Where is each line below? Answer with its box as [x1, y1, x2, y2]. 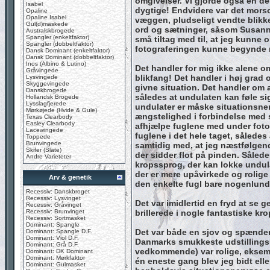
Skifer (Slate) [26, 146, 61, 153]
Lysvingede [26, 74, 58, 80]
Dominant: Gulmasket [26, 261, 86, 268]
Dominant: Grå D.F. [26, 241, 79, 248]
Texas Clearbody [26, 113, 72, 120]
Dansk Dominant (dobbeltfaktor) [26, 54, 114, 60]
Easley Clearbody [26, 120, 75, 127]
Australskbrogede [26, 27, 75, 34]
